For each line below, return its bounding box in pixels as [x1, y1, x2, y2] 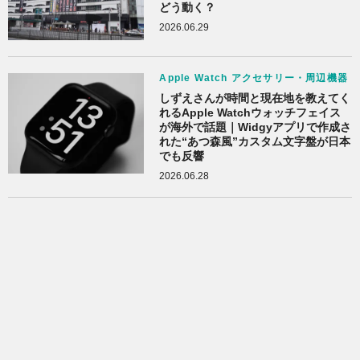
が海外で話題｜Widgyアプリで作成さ [159, 120, 352, 133]
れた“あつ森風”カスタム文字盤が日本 [159, 134, 351, 148]
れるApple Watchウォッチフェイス [159, 105, 342, 119]
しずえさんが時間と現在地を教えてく [159, 91, 351, 104]
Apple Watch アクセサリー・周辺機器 [159, 72, 348, 84]
